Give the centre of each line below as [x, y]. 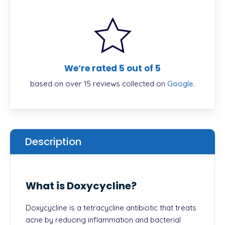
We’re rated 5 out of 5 [113, 69]
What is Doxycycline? [82, 186]
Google [180, 84]
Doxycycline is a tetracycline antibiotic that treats [111, 208]
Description [53, 142]
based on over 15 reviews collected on [99, 84]
